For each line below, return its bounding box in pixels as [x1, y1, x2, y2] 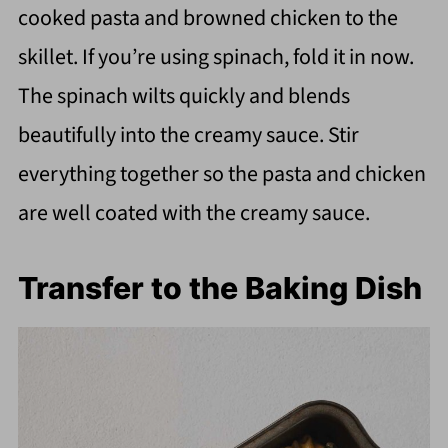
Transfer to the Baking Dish [17, 269, 422, 306]
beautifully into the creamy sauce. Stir [17, 118, 359, 151]
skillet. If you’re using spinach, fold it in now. [17, 40, 414, 73]
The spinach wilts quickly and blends [17, 79, 350, 112]
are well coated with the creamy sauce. [17, 196, 370, 229]
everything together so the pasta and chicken [17, 157, 426, 190]
